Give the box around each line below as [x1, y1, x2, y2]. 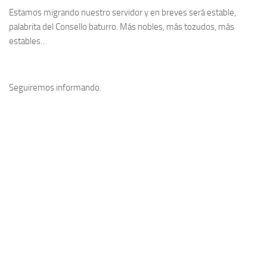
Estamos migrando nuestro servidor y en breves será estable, [9, 7, 236, 18]
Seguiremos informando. [9, 82, 101, 93]
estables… [9, 36, 47, 46]
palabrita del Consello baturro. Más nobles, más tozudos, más [9, 21, 234, 32]
